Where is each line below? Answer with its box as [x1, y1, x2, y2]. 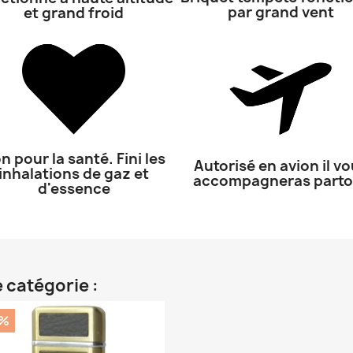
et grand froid [24, 2, 124, 23]
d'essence [37, 178, 110, 199]
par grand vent [227, 2, 334, 22]
